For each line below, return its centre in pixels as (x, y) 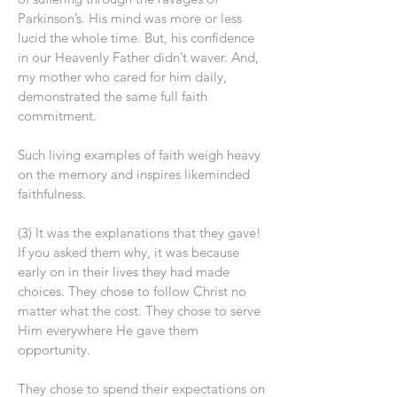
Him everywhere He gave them (108, 330)
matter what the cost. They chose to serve (139, 311)
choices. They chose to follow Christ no (132, 291)
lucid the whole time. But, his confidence (136, 38)
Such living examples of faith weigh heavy (139, 155)
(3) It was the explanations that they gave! (140, 233)
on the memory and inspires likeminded (134, 174)
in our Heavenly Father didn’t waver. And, (138, 57)
